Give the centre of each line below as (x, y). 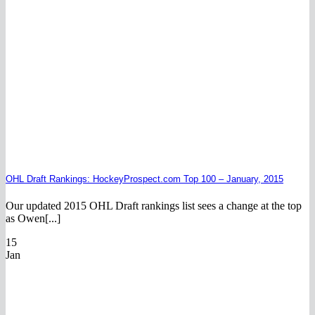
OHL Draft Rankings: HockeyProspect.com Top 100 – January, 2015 (144, 179)
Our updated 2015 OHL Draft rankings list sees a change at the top (154, 205)
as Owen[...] (33, 218)
